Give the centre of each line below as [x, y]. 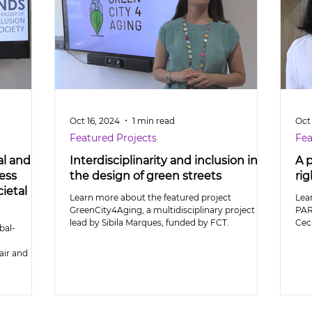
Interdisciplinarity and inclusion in [164, 161]
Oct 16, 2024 [95, 120]
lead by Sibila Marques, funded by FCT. [149, 223]
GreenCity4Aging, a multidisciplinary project [162, 210]
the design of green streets [146, 176]
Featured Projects [113, 138]
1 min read [154, 120]
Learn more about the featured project [150, 197]
